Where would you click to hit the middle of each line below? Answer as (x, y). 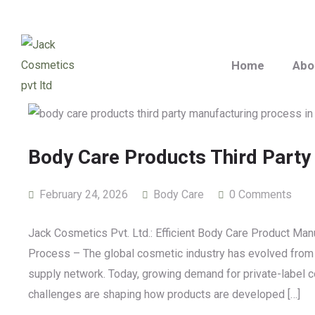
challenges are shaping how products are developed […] (164, 294)
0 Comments (261, 194)
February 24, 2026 (82, 194)
